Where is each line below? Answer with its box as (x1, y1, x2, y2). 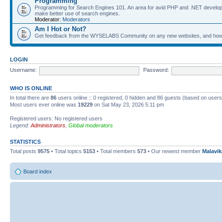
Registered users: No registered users (10, 115, 103, 121)
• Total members (95, 148, 137, 154)
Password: (143, 67, 169, 73)
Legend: (10, 122, 31, 128)
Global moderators (68, 122, 113, 128)
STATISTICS (10, 138, 41, 145)
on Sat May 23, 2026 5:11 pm (93, 101, 164, 108)
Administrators (31, 122, 65, 128)
